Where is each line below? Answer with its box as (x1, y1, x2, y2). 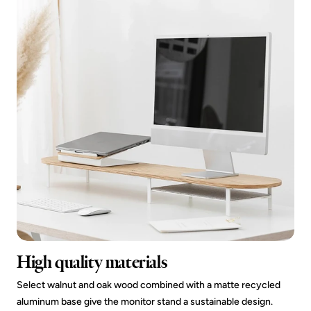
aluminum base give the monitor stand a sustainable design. (17, 295, 273, 308)
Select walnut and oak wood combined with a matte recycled (17, 278, 280, 291)
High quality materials (17, 250, 167, 274)
